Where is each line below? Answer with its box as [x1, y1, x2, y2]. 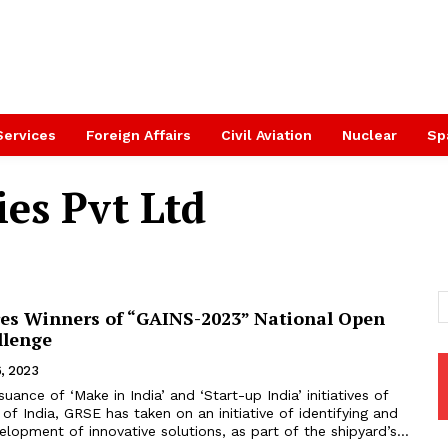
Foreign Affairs [86, 127, 191, 143]
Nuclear [342, 127, 397, 143]
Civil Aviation [221, 127, 312, 143]
